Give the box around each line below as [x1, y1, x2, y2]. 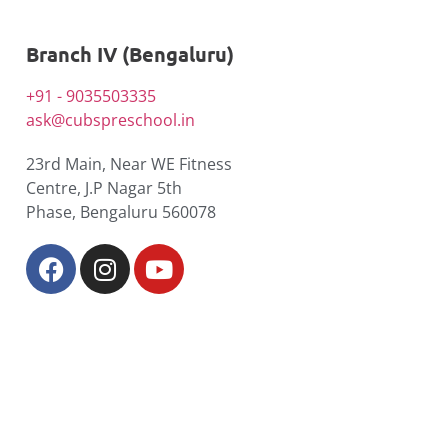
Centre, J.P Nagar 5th [26, 177, 182, 200]
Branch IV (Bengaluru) [26, 41, 234, 68]
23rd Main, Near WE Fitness [26, 153, 232, 176]
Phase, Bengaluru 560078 [26, 201, 216, 224]
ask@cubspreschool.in [26, 109, 195, 132]
